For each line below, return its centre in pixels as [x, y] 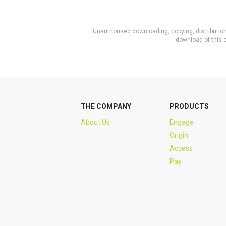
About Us [95, 122]
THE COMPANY [106, 106]
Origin [179, 135]
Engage [181, 122]
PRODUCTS [189, 106]
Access [181, 148]
